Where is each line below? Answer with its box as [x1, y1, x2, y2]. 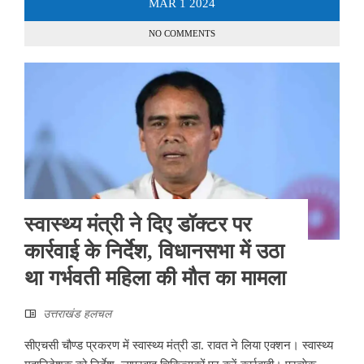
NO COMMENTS [149, 28, 215, 38]
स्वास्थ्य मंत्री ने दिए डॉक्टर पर [24, 212, 251, 236]
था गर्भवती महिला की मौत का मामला [24, 266, 286, 290]
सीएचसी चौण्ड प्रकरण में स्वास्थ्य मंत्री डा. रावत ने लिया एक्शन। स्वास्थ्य [24, 338, 333, 352]
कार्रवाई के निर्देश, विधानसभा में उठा [24, 239, 284, 263]
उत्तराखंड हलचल [43, 307, 111, 320]
